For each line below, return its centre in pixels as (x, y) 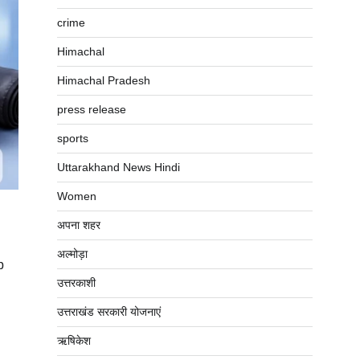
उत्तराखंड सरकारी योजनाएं (109, 312)
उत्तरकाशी (76, 283)
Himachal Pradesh (104, 80)
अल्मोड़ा (72, 254)
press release (92, 109)
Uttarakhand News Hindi (119, 167)
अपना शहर (79, 225)
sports (73, 138)
